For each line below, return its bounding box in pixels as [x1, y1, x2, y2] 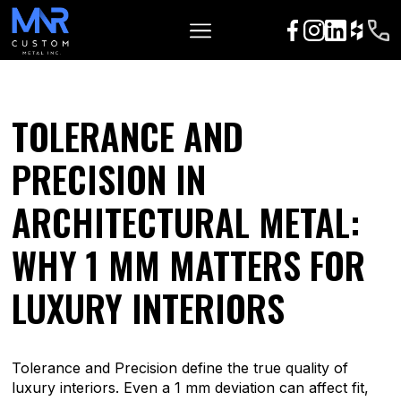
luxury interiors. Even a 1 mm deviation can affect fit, [12, 379, 370, 397]
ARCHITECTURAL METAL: [12, 195, 361, 249]
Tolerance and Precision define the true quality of [12, 359, 349, 377]
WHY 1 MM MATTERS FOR [12, 238, 366, 292]
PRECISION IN [12, 152, 207, 206]
